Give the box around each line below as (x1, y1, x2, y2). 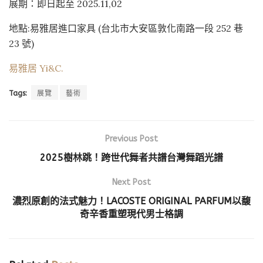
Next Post (112, 177, 151, 187)
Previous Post (105, 133, 158, 144)
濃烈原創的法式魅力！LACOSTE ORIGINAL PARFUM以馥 (12, 195, 251, 207)
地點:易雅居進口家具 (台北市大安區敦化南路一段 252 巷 (9, 22, 243, 34)
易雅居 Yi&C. (9, 62, 63, 74)
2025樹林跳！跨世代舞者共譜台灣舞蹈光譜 (40, 151, 223, 163)
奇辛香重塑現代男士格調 (80, 208, 183, 220)
